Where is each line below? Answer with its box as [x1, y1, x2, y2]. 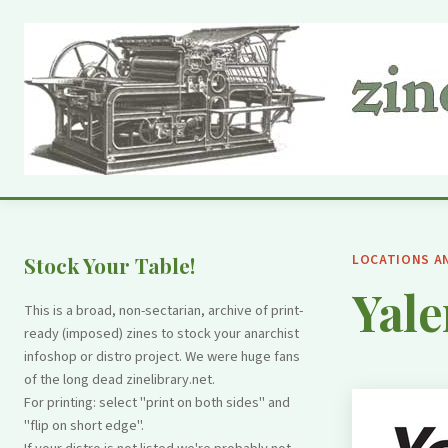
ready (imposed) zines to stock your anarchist [24, 323, 299, 344]
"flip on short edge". [24, 415, 144, 436]
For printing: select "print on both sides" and [24, 392, 290, 413]
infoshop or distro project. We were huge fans [24, 346, 300, 367]
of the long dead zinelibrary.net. [24, 369, 215, 390]
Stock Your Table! [24, 251, 195, 279]
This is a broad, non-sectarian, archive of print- [24, 300, 303, 321]
